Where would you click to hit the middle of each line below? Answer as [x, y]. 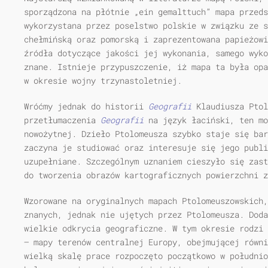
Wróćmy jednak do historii [86, 106]
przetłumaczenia [62, 120]
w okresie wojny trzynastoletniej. [103, 80]
